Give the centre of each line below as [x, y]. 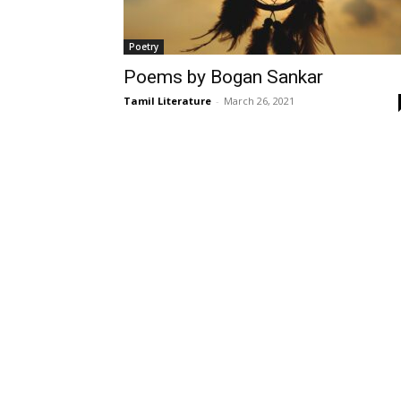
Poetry [144, 47]
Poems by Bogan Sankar [223, 77]
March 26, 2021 [259, 101]
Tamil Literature [167, 101]
